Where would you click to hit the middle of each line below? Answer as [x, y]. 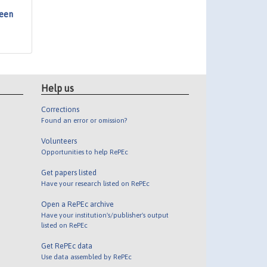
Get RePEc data [66, 246]
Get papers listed [69, 173]
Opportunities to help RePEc [84, 152]
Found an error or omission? [84, 120]
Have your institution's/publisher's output [105, 215]
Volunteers [59, 141]
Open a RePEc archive [77, 204]
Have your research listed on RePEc [95, 184]
